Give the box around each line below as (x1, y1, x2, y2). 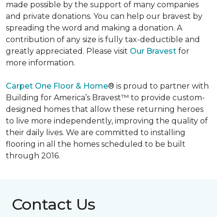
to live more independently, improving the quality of (6, 116, 208, 125)
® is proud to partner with (108, 81, 209, 91)
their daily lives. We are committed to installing (6, 128, 186, 137)
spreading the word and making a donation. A (6, 23, 182, 32)
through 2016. (6, 151, 60, 160)
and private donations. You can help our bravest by (6, 12, 202, 21)
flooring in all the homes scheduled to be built (6, 139, 186, 149)
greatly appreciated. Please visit (6, 46, 130, 56)
